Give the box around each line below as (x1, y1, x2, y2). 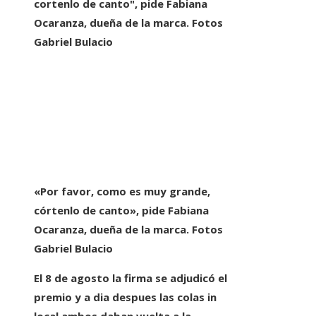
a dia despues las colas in (84, 290, 217, 305)
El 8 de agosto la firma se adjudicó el (34, 271, 227, 286)
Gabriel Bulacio (34, 241, 113, 256)
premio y (34, 290, 84, 305)
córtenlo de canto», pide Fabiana (34, 203, 209, 218)
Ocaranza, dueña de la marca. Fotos (34, 222, 223, 237)
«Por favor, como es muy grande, (34, 184, 210, 199)
